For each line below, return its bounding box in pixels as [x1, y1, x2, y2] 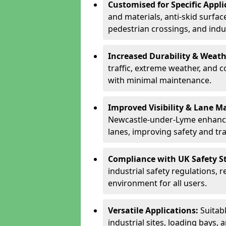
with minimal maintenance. [108, 75, 211, 86]
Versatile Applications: [108, 205, 200, 216]
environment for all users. [108, 178, 207, 189]
